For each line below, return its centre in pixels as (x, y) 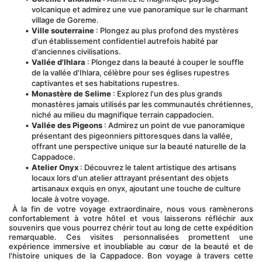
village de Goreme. (65, 20)
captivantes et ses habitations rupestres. (106, 83)
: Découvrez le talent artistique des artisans (157, 167)
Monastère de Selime (71, 94)
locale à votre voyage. (71, 199)
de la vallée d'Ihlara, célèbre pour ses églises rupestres (130, 73)
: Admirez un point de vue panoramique (173, 125)
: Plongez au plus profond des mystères (166, 30)
